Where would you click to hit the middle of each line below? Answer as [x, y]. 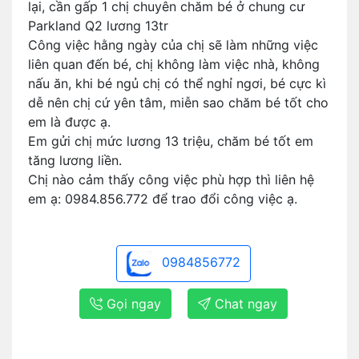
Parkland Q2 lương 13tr [98, 26]
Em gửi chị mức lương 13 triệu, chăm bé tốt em [171, 141]
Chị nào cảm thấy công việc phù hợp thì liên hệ [171, 179]
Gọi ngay [132, 304]
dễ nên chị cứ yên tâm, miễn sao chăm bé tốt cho [178, 103]
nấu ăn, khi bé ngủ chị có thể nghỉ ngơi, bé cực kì [177, 83]
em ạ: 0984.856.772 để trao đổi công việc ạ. [163, 199]
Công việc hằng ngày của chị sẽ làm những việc [173, 45]
